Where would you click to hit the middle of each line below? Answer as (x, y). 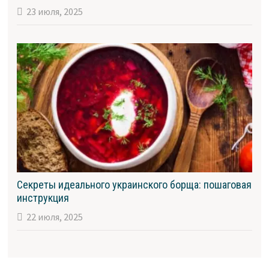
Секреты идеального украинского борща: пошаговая (134, 185)
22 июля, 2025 (54, 217)
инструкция (43, 198)
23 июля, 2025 (54, 12)
